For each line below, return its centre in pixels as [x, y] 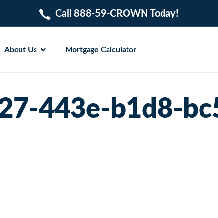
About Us [20, 49]
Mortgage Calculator [100, 49]
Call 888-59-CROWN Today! [117, 13]
